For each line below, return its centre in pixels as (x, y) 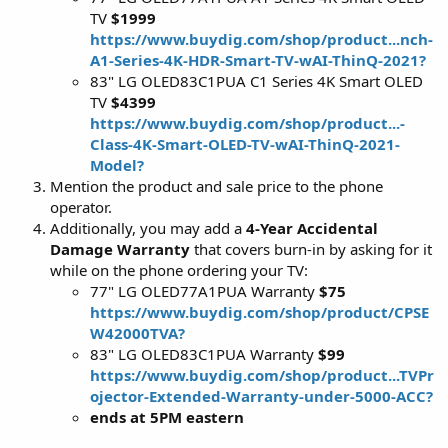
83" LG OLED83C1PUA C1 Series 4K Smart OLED (256, 80)
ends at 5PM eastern (167, 416)
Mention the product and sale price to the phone (216, 185)
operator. (81, 206)
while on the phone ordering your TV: (179, 269)
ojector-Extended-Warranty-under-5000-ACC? (261, 395)
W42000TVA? (137, 332)
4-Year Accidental (312, 227)
